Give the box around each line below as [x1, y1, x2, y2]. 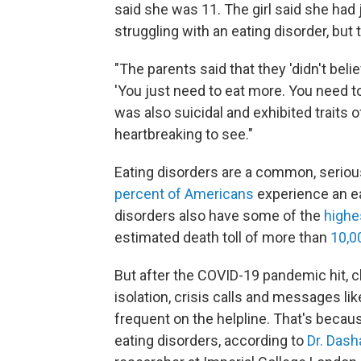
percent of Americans [114, 185, 254, 202]
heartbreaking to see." [114, 126, 253, 143]
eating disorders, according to [114, 332, 307, 349]
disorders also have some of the [114, 207, 324, 224]
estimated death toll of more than [114, 229, 330, 246]
